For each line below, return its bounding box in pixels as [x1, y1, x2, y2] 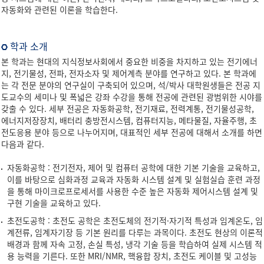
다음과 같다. [1, 138, 44, 150]
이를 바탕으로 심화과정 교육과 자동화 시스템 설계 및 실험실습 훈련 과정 [7, 173, 260, 185]
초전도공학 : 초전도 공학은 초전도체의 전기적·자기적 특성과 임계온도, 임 [7, 214, 263, 226]
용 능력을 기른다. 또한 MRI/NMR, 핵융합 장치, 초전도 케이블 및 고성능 [7, 250, 257, 262]
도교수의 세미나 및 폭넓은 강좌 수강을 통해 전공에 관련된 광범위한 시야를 [1, 91, 262, 103]
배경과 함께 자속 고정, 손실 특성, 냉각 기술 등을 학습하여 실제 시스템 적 [7, 238, 262, 250]
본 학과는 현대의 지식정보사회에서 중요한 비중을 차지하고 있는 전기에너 [1, 55, 258, 67]
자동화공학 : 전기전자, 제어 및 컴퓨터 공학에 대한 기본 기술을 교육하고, [7, 161, 260, 173]
